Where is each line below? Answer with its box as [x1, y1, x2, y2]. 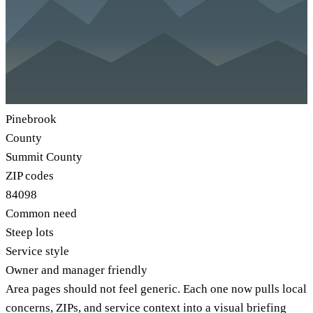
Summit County [6, 150, 82, 163]
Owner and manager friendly [6, 263, 147, 277]
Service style [6, 244, 69, 258]
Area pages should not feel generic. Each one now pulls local [6, 282, 307, 296]
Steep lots [6, 225, 54, 239]
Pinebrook [6, 112, 57, 126]
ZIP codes [6, 168, 54, 182]
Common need [6, 206, 77, 220]
